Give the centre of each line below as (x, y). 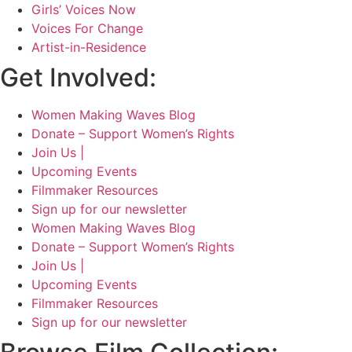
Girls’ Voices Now (84, 10)
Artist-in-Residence (89, 48)
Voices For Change (87, 29)
